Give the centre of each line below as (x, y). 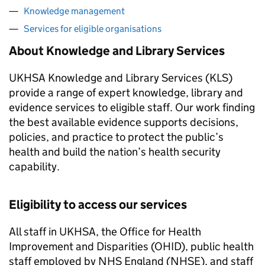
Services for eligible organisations (93, 29)
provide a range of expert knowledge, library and (126, 93)
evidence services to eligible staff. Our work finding (132, 107)
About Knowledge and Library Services (117, 51)
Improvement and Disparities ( (82, 246)
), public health (217, 246)
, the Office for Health (148, 232)
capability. (34, 167)
